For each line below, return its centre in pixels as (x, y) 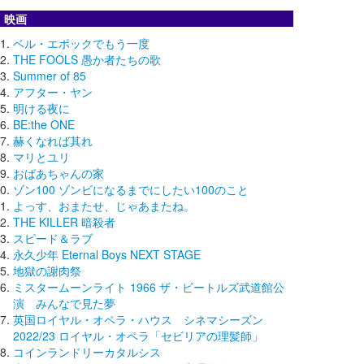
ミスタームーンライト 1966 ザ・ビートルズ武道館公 (149, 287)
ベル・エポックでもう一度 (81, 43)
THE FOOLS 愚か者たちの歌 (87, 60)
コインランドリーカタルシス (87, 352)
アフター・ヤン (53, 92)
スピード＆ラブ (53, 238)
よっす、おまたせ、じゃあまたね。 (104, 206)
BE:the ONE (44, 125)
